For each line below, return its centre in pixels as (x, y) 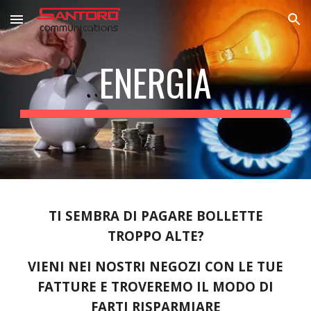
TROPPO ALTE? (155, 236)
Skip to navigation (257, 26)
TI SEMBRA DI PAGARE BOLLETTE (155, 216)
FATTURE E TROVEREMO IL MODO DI (155, 286)
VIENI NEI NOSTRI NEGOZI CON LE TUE (155, 266)
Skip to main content (60, 26)
